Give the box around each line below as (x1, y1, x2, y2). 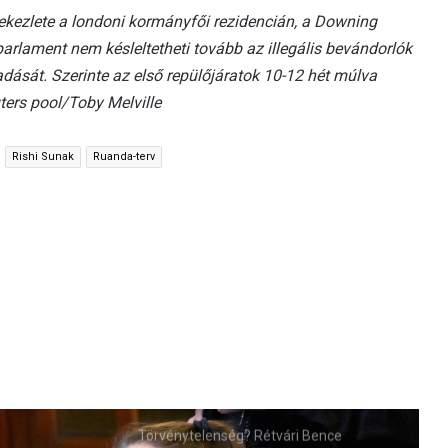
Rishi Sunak (12, 149, 74, 163)
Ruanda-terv (93, 149, 155, 163)
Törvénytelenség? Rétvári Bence (138, 427, 342, 444)
